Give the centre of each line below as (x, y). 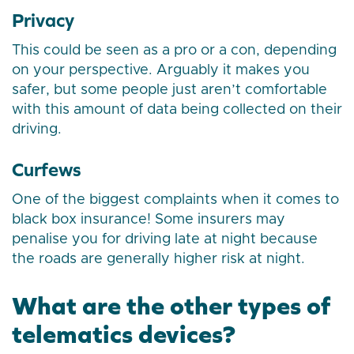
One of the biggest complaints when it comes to (175, 200)
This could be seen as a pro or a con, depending (174, 51)
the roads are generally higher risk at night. (158, 260)
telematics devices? (124, 334)
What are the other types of (171, 306)
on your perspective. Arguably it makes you (161, 71)
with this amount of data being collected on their (177, 110)
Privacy (43, 21)
